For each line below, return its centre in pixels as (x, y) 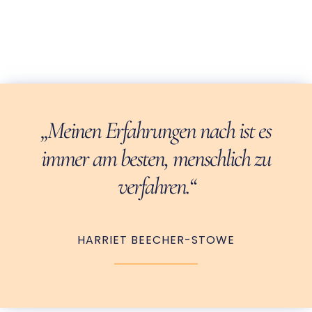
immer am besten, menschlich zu (156, 158)
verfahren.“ (156, 186)
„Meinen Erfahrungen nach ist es (156, 130)
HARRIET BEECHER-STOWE (156, 240)
